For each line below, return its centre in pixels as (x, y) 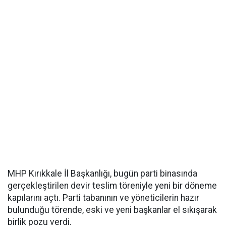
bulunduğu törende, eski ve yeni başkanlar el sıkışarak (112, 210)
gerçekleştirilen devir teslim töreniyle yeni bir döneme (112, 186)
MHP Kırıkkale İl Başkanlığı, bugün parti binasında (102, 174)
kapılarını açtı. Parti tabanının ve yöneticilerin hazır (103, 198)
